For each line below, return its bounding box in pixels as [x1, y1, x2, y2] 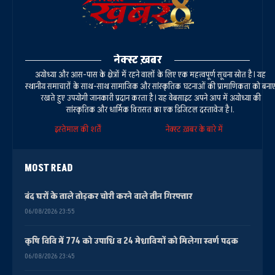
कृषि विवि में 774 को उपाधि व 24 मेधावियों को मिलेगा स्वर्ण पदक [25, 234, 238, 247]
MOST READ [25, 161, 73, 175]
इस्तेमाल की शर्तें [52, 123, 107, 135]
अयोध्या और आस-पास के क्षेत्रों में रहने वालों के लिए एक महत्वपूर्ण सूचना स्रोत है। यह [35, 68, 266, 80]
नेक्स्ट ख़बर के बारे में [165, 123, 223, 135]
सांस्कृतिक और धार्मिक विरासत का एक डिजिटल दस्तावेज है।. [66, 103, 234, 115]
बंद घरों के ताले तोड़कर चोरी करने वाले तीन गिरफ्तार [25, 190, 192, 202]
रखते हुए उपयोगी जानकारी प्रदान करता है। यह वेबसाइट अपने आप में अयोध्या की [40, 91, 261, 104]
